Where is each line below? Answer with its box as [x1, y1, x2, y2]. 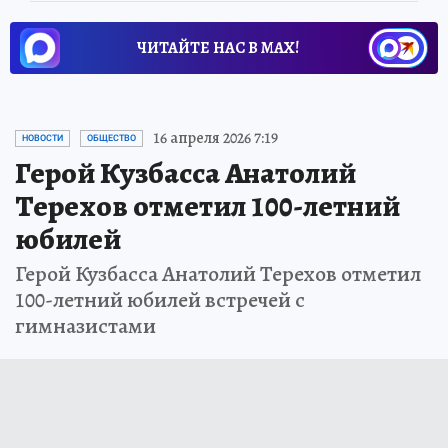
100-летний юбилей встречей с [15, 285, 305, 316]
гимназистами [15, 311, 156, 342]
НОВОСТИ [22, 133, 63, 144]
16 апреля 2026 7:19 [153, 127, 278, 150]
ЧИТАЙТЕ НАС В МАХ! [137, 37, 299, 60]
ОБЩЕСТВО [87, 133, 136, 144]
